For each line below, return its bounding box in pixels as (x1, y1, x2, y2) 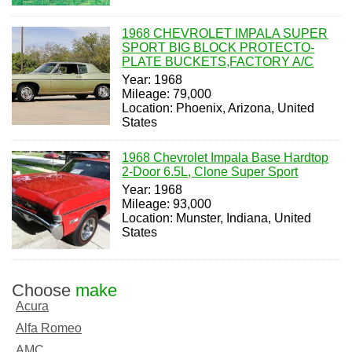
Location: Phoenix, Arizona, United (122, 101, 315, 115)
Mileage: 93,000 (122, 196, 212, 211)
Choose (12, 280, 75, 301)
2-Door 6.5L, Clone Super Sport (122, 164, 299, 178)
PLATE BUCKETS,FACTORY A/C (122, 54, 314, 68)
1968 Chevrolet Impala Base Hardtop (122, 150, 329, 164)
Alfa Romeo (16, 321, 82, 335)
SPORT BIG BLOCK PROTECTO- (122, 40, 315, 54)
